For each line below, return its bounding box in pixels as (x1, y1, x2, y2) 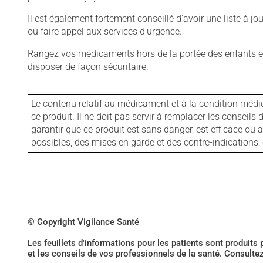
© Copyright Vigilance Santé (28, 217, 139, 227)
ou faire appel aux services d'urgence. (28, 26, 182, 37)
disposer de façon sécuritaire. (28, 61, 149, 72)
